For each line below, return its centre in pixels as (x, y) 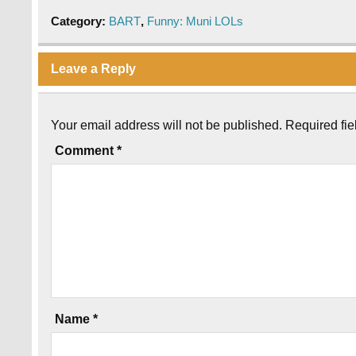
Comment (86, 151)
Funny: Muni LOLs (195, 21)
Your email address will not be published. (167, 126)
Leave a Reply (94, 68)
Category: (80, 21)
